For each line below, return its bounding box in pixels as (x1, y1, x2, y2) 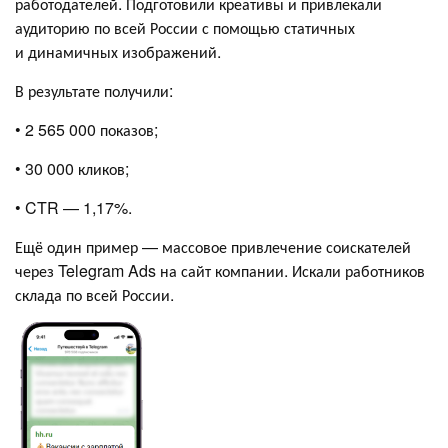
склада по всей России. (15, 283, 174, 307)
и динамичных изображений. (15, 40, 221, 64)
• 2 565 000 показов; (15, 118, 158, 142)
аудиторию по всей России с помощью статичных (15, 16, 355, 40)
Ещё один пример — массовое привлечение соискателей (15, 235, 411, 259)
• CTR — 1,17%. (15, 196, 132, 220)
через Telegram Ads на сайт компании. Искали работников (15, 259, 425, 283)
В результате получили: (15, 79, 173, 103)
